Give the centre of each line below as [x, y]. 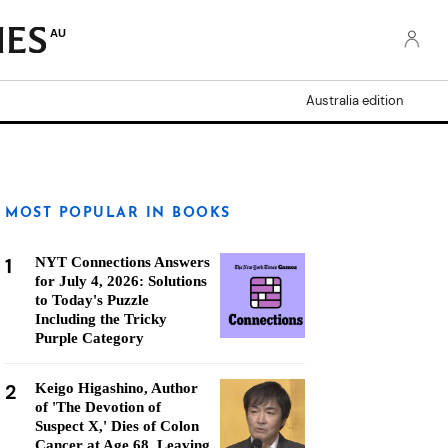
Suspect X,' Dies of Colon [117, 426]
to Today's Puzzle [92, 300]
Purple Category [89, 338]
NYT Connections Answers [122, 262]
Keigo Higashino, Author [116, 388]
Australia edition [354, 100]
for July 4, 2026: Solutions [121, 281]
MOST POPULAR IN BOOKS [118, 213]
